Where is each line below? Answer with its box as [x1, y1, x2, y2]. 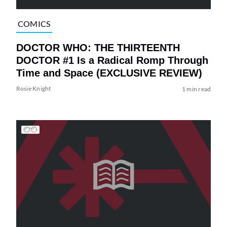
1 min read [181, 85, 211, 93]
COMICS [17, 19, 51, 29]
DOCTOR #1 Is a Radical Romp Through [16, 54, 208, 66]
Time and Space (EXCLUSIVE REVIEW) [16, 67, 202, 79]
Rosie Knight [16, 84, 51, 92]
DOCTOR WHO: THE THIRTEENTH [16, 42, 180, 53]
